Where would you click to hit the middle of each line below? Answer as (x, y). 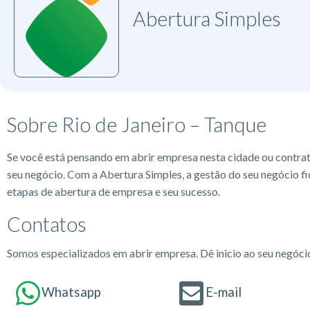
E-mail (223, 292)
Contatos (47, 224)
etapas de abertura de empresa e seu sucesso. (113, 191)
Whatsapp (71, 292)
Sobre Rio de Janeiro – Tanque (137, 124)
